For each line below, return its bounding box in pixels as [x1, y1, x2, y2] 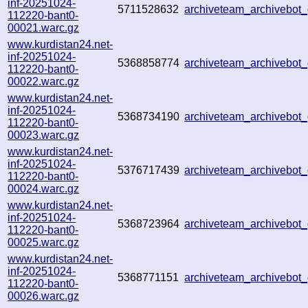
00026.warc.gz [8, 289, 80, 302]
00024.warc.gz [8, 182, 80, 195]
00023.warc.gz [8, 129, 80, 141]
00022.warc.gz [8, 75, 80, 87]
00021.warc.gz [8, 21, 80, 34]
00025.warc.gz [8, 236, 80, 248]
